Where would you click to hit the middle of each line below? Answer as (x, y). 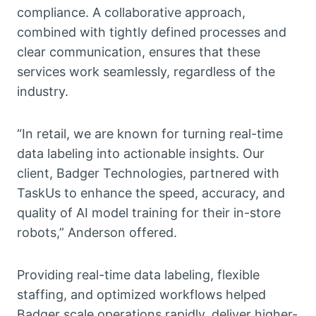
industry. (43, 92)
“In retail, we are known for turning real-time (150, 134)
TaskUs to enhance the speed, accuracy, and (151, 193)
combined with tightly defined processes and (152, 32)
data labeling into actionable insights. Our (141, 154)
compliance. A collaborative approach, (131, 13)
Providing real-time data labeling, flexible (138, 275)
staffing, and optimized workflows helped (141, 295)
